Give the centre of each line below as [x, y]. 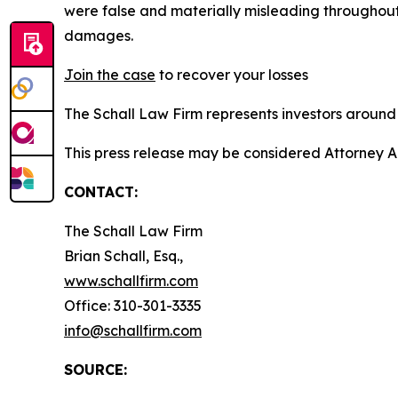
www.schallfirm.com [131, 281]
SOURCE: [96, 370]
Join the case [110, 75]
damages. [99, 36]
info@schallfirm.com [133, 330]
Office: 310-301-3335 [133, 306]
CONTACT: [101, 192]
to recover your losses [232, 75]
